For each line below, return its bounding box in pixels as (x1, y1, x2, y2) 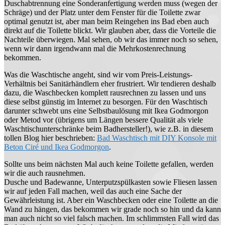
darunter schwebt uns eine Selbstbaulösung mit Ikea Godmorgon (4, 106, 208, 115)
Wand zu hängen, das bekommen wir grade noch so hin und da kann (4, 204, 221, 213)
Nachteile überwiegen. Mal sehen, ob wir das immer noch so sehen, (4, 35, 218, 44)
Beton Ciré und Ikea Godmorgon (4, 142, 109, 151)
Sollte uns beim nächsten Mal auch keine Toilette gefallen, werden (4, 159, 213, 168)
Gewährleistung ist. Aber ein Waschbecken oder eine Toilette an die (4, 195, 218, 204)
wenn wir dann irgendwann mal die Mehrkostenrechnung (4, 44, 186, 53)
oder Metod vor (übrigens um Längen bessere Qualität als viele (4, 115, 203, 124)
